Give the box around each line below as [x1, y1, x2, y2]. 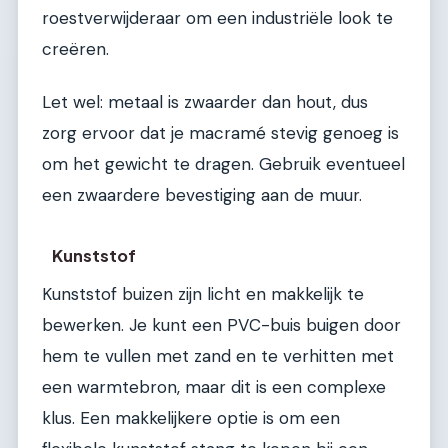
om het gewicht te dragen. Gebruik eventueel [42, 153, 405, 176]
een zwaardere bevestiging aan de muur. [42, 184, 362, 207]
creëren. [42, 37, 109, 60]
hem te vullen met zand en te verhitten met [42, 344, 394, 367]
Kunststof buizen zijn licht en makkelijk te [42, 282, 364, 305]
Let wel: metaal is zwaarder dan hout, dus [42, 91, 368, 114]
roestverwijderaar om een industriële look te [42, 6, 393, 29]
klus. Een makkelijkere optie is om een [42, 406, 340, 429]
